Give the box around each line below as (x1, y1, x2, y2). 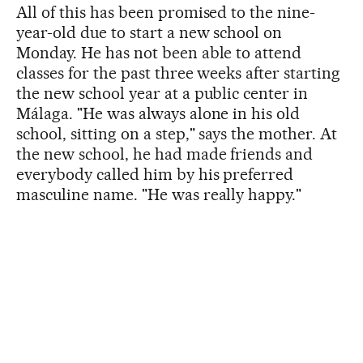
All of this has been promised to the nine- (16, 2, 316, 22)
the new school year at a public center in (16, 83, 309, 103)
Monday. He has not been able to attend (16, 43, 302, 62)
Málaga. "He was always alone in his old (16, 104, 301, 123)
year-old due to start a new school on (16, 23, 283, 42)
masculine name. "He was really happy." (16, 185, 302, 204)
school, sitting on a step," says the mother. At (16, 124, 338, 143)
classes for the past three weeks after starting (16, 63, 341, 83)
